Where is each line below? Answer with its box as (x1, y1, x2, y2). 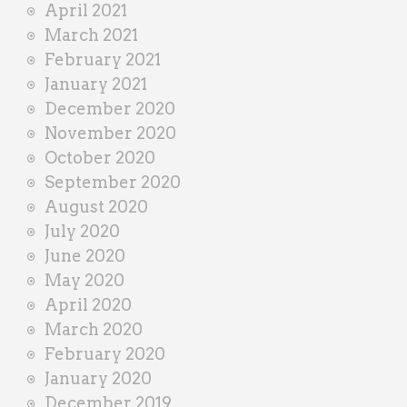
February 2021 (45, 49, 161, 69)
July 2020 (45, 221, 120, 241)
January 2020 (45, 368, 152, 388)
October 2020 (45, 147, 155, 167)
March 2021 (45, 25, 138, 45)
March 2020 (45, 319, 143, 339)
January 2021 (45, 74, 147, 94)
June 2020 (45, 245, 125, 265)
